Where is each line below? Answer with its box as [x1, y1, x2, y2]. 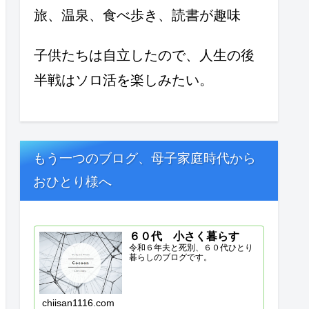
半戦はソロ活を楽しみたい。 [34, 72, 213, 88]
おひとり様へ [33, 175, 112, 190]
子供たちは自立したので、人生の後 [34, 47, 255, 63]
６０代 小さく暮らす [129, 230, 240, 243]
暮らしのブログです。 [129, 252, 212, 263]
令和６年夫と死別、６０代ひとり [129, 243, 254, 253]
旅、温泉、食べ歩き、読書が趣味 [34, 7, 241, 23]
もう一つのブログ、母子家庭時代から [33, 151, 257, 166]
